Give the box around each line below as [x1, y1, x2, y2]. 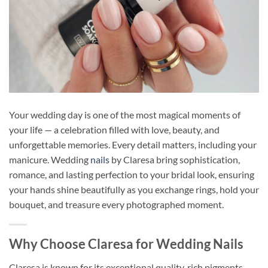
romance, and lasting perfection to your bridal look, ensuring [9, 168, 254, 180]
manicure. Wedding [9, 153, 90, 165]
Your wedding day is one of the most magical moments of [9, 108, 240, 120]
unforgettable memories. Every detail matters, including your [9, 138, 257, 150]
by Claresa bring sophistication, [109, 153, 240, 165]
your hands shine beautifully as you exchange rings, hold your [9, 183, 259, 195]
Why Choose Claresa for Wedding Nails [9, 236, 243, 252]
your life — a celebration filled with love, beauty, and [9, 123, 220, 135]
